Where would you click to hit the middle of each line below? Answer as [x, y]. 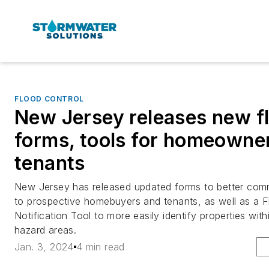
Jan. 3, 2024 [44, 246]
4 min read [100, 246]
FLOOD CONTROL [49, 98]
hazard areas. [46, 230]
